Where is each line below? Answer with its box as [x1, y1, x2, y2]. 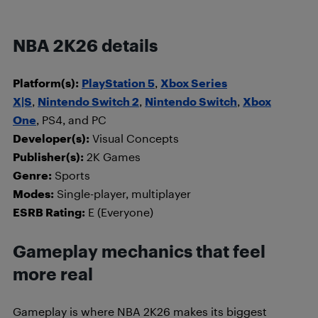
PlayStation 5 [82, 76, 155, 89]
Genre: [13, 168, 52, 182]
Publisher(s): [13, 150, 84, 163]
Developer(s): [13, 131, 89, 145]
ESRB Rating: [13, 205, 85, 219]
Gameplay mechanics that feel [13, 241, 265, 261]
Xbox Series [160, 76, 227, 89]
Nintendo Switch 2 [38, 94, 139, 108]
